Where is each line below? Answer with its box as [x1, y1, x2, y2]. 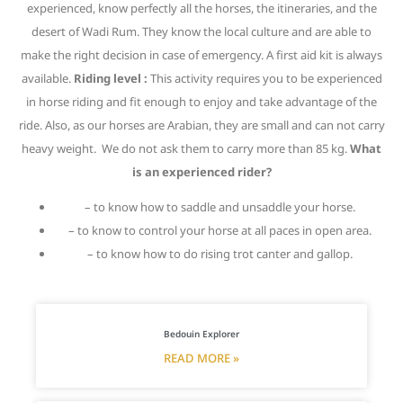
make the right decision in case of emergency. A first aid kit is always [21, 47, 382, 63]
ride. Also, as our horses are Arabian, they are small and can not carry [18, 117, 385, 133]
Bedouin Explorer [164, 327, 239, 340]
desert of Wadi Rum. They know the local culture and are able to [31, 23, 372, 40]
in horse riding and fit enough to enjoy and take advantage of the [26, 94, 377, 110]
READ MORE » [164, 350, 239, 366]
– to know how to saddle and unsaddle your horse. [84, 199, 355, 215]
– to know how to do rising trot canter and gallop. [86, 246, 353, 262]
